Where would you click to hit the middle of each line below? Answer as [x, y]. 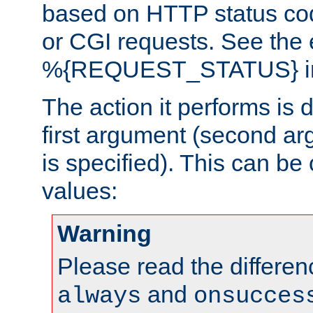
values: [80, 191]
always [99, 297]
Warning [104, 234]
